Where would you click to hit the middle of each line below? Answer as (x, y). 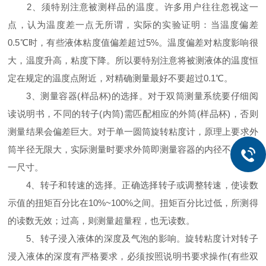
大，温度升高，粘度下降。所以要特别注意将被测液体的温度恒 (133, 60)
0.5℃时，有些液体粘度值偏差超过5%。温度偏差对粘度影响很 (133, 42)
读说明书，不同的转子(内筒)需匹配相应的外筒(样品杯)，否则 (133, 114)
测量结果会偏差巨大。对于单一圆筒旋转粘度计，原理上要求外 (133, 132)
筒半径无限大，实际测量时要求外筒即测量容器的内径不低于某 (133, 149)
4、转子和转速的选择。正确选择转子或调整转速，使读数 (133, 185)
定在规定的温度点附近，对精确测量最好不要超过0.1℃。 (121, 78)
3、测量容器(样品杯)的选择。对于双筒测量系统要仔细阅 (133, 96)
